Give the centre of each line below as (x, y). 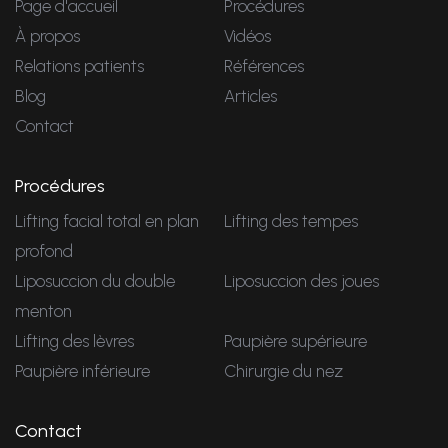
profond (44, 250)
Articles (250, 95)
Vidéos (247, 35)
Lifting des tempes (291, 220)
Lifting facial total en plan (107, 220)
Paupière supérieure (295, 340)
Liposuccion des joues (301, 280)
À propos (47, 35)
